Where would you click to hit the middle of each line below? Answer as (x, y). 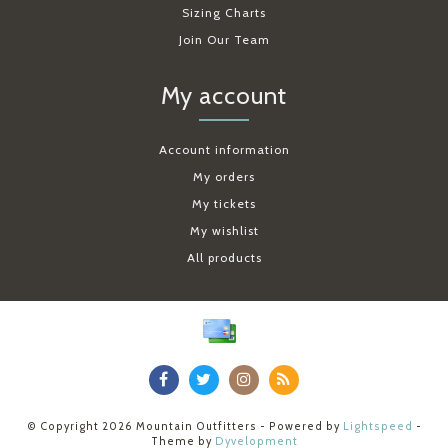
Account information (224, 150)
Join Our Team (224, 40)
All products (224, 258)
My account (224, 96)
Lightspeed (377, 427)
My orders (224, 177)
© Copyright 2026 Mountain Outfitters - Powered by (184, 427)
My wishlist (224, 231)
